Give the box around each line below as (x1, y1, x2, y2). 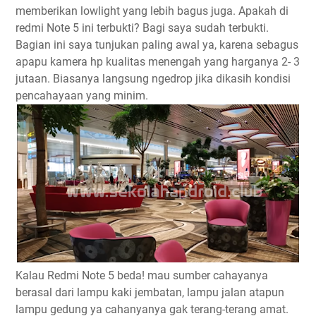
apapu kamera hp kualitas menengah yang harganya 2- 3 (16, 55, 300, 68)
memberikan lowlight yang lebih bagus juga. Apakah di (16, 4, 288, 18)
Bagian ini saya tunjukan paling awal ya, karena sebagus (16, 38, 298, 51)
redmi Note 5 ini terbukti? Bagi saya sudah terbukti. (16, 21, 269, 35)
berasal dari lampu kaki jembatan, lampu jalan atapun (16, 286, 284, 299)
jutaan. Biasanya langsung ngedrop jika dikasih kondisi (16, 72, 291, 85)
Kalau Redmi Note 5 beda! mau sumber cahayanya (16, 269, 268, 282)
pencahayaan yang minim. (16, 89, 148, 102)
